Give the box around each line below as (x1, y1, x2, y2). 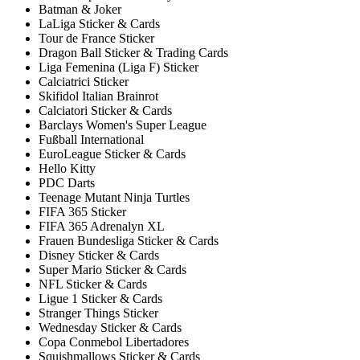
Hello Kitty (39, 162, 96, 176)
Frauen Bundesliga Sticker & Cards (39, 234, 219, 248)
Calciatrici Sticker (39, 75, 129, 89)
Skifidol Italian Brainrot (39, 89, 158, 104)
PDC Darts (39, 176, 95, 190)
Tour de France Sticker (39, 31, 154, 46)
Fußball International (39, 133, 144, 147)
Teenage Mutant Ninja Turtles (39, 190, 190, 205)
